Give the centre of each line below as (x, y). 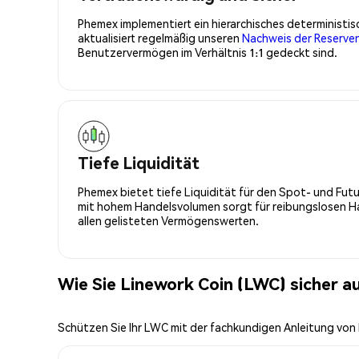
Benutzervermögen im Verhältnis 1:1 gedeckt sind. (208, 52)
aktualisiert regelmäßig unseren (160, 37)
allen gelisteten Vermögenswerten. (168, 220)
